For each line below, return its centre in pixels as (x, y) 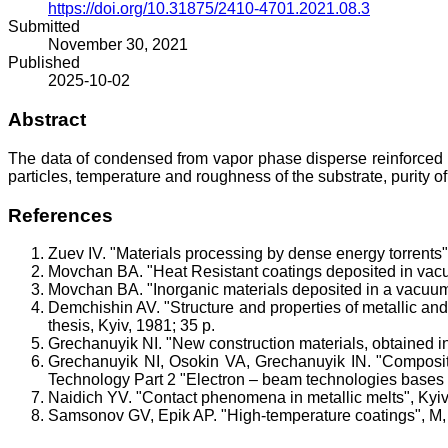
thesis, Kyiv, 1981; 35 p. (131, 326)
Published (44, 63)
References (60, 215)
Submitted (44, 27)
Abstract (47, 120)
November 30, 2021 (118, 45)
